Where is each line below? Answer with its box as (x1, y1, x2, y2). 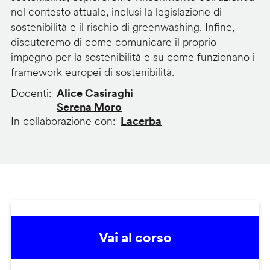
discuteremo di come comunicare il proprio (10, 35, 216, 49)
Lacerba (121, 114, 162, 128)
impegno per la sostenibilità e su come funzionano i (10, 50, 255, 64)
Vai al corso (98, 229, 172, 246)
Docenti (10, 86, 49, 101)
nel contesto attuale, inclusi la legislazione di (10, 5, 222, 19)
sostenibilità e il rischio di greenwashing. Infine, (10, 20, 234, 34)
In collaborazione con (10, 114, 113, 128)
